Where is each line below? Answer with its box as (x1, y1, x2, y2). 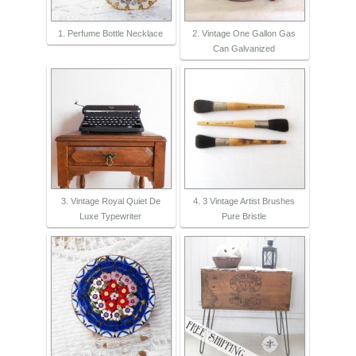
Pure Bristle (222, 211, 266, 222)
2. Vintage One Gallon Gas (192, 29, 296, 39)
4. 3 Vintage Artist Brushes (193, 196, 295, 207)
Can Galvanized (213, 44, 275, 54)
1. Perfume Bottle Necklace (58, 29, 163, 39)
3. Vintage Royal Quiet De (60, 196, 161, 207)
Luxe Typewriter (79, 211, 141, 222)
